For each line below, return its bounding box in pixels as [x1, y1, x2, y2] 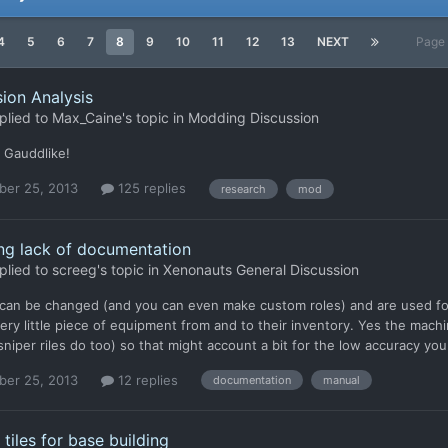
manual [323, 373, 360, 388]
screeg [52, 260, 97, 278]
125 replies [114, 179, 186, 196]
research [221, 181, 266, 196]
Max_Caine [52, 109, 122, 126]
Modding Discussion [188, 109, 319, 126]
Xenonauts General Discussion [163, 260, 359, 278]
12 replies [114, 371, 178, 388]
